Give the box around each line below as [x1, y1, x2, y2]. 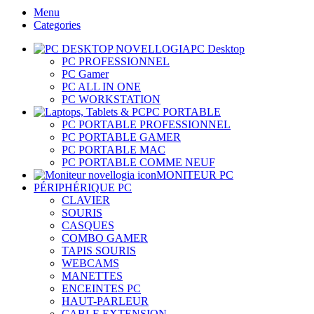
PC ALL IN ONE [62, 80, 141, 93]
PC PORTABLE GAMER [62, 130, 181, 143]
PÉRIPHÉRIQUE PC [34, 181, 132, 193]
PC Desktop [191, 42, 245, 55]
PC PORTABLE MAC [62, 143, 165, 156]
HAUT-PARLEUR [62, 294, 149, 307]
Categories [34, 18, 81, 31]
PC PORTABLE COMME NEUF [62, 156, 215, 168]
